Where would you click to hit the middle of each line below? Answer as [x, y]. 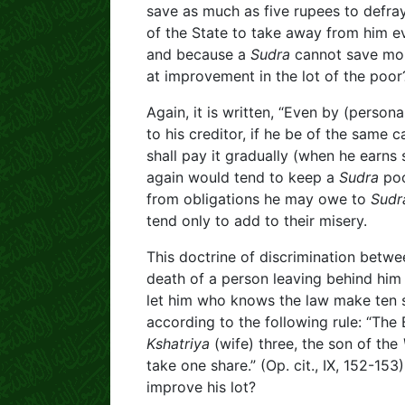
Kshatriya [178, 344]
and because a [198, 54]
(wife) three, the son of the [306, 344]
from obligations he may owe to [259, 199]
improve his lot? [201, 387]
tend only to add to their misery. [257, 221]
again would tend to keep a [243, 177]
